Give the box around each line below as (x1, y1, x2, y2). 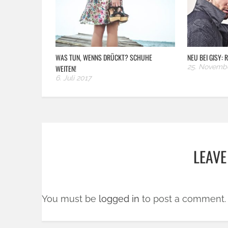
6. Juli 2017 (55, 74, 91, 82)
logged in (99, 193, 139, 205)
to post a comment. (139, 193, 226, 205)
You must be (42, 193, 99, 205)
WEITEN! (55, 63, 76, 74)
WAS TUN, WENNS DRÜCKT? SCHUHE (55, 52, 152, 63)
